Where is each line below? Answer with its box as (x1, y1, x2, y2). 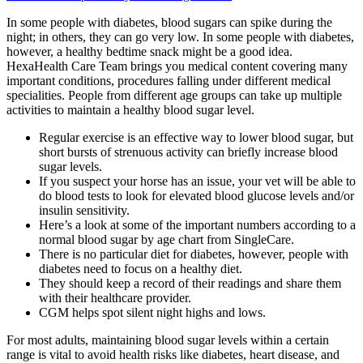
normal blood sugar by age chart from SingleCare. (39, 233, 294, 246)
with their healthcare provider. (39, 291, 191, 305)
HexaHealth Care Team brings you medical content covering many (6, 59, 348, 73)
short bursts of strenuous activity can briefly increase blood (39, 145, 338, 159)
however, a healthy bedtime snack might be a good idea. (6, 45, 293, 58)
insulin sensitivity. (39, 203, 130, 217)
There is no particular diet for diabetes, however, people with (39, 247, 348, 261)
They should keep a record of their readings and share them (39, 276, 341, 290)
